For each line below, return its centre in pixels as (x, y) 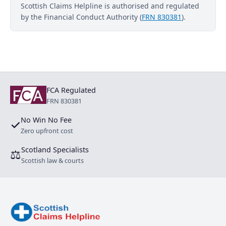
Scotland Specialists (55, 149)
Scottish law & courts (52, 160)
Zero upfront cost (47, 130)
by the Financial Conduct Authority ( (81, 17)
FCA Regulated (71, 90)
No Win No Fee (46, 120)
